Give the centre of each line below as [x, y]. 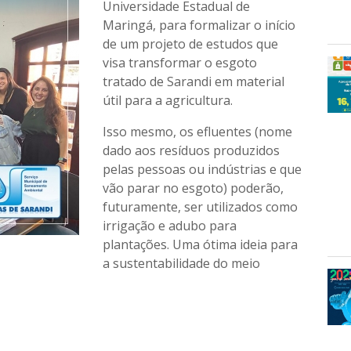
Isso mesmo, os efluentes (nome [198, 132]
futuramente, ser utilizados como [201, 207]
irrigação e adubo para [170, 226]
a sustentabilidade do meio [182, 263]
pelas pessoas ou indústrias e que [203, 169]
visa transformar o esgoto [180, 63]
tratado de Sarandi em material [194, 81]
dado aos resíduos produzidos [192, 150]
